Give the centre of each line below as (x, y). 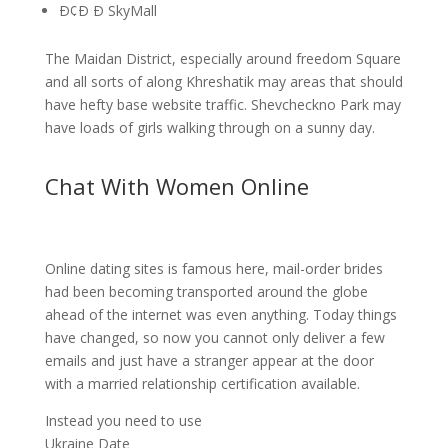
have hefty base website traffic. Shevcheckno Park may (222, 104)
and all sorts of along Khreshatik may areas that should (223, 81)
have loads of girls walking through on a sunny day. (209, 127)
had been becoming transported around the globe (206, 291)
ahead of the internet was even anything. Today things (220, 314)
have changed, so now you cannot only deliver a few (214, 337)
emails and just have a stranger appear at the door (209, 360)
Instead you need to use (123, 420)
